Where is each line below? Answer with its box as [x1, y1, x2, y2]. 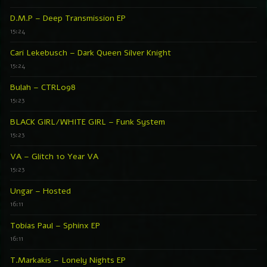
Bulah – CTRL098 [10, 81, 76, 93]
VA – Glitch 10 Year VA [10, 150, 98, 162]
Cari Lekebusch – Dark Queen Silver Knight [10, 46, 171, 58]
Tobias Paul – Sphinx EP [10, 219, 100, 231]
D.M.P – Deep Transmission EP [10, 12, 126, 24]
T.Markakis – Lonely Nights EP [10, 254, 126, 266]
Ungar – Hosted [10, 185, 71, 197]
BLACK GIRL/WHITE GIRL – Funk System [10, 116, 165, 128]
